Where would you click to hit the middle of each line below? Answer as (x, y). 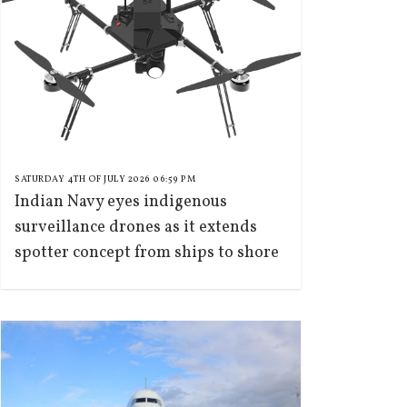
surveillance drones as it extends (136, 228)
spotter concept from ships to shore (147, 253)
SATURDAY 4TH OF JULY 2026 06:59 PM (105, 179)
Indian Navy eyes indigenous (121, 202)
